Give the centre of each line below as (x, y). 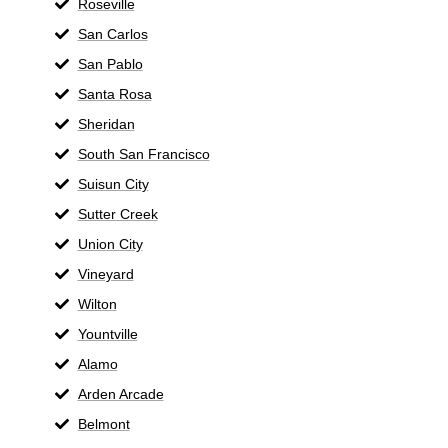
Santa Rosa (114, 93)
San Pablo (110, 63)
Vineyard (105, 273)
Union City (110, 243)
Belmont (103, 423)
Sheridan (106, 123)
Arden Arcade (120, 393)
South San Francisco (143, 153)
